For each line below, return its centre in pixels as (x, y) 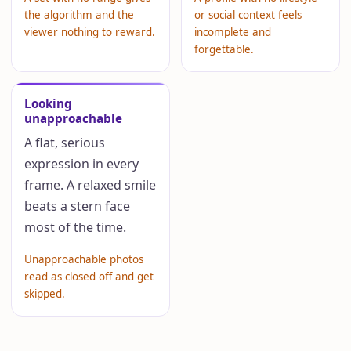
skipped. (45, 294)
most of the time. (76, 228)
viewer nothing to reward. (90, 33)
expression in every (82, 164)
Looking (49, 104)
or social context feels (248, 15)
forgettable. (224, 50)
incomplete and (232, 33)
